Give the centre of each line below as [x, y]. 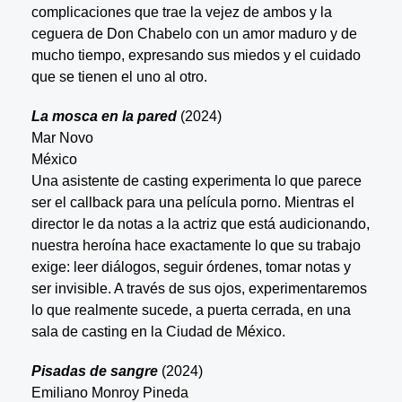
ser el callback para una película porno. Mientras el [192, 202]
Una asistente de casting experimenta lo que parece [196, 180]
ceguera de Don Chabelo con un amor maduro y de [194, 33]
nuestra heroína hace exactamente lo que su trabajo [196, 245]
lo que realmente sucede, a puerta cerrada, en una [191, 310]
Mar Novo [62, 137]
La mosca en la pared [104, 116]
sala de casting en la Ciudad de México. [158, 331]
